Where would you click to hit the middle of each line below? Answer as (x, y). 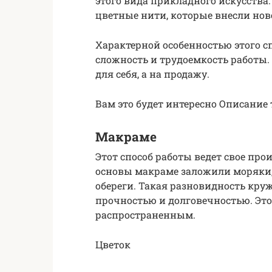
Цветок (113, 245)
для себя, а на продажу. (152, 73)
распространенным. (145, 215)
